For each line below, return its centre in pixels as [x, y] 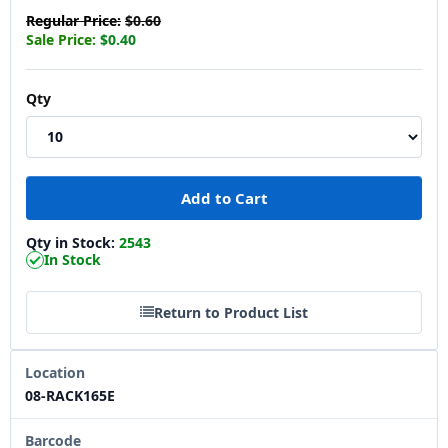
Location [55, 372]
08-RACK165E [70, 395]
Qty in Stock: [72, 242]
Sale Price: [61, 39]
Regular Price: [73, 20]
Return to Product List [231, 312]
